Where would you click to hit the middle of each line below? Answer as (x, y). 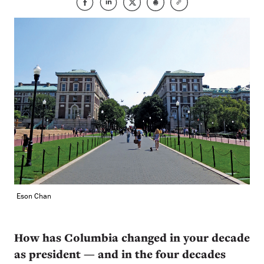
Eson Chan (34, 196)
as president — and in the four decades (120, 254)
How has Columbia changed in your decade (132, 237)
